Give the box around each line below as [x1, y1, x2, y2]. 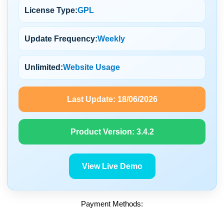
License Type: [24, 6, 77, 15]
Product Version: [70, 127, 136, 136]
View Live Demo [81, 162, 142, 171]
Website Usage [63, 63, 120, 72]
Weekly [97, 34, 125, 43]
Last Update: [66, 95, 117, 104]
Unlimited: [24, 63, 63, 72]
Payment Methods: [81, 199, 143, 208]
